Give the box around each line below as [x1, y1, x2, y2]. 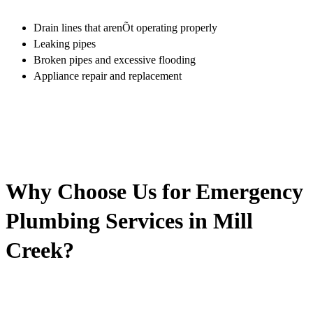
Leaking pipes [34, 37, 96, 50]
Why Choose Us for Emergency [6, 179, 303, 205]
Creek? [6, 238, 74, 263]
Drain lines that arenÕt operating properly [34, 21, 217, 34]
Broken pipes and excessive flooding [34, 53, 196, 66]
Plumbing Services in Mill [6, 208, 253, 234]
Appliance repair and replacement [34, 69, 182, 82]
